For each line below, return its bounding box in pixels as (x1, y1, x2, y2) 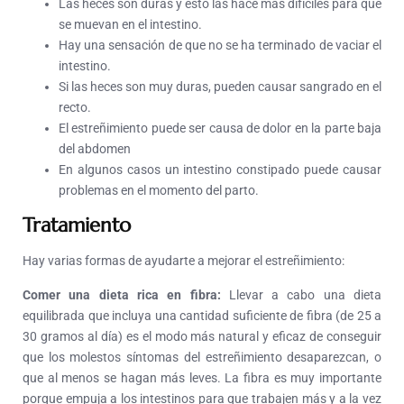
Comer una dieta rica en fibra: (23, 288, 221, 303)
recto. (59, 100, 91, 115)
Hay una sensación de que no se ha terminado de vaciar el (59, 38, 381, 53)
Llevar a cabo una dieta (220, 288, 381, 303)
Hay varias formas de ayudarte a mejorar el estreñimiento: (23, 253, 344, 269)
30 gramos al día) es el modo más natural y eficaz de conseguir (23, 329, 381, 344)
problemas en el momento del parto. (59, 183, 259, 198)
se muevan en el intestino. (59, 17, 202, 32)
